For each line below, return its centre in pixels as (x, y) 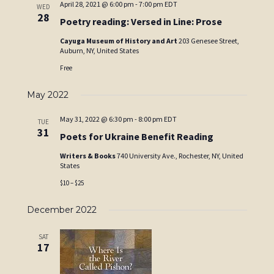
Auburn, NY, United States (100, 50)
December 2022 (62, 210)
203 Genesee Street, (209, 41)
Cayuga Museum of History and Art (120, 41)
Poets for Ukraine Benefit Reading (137, 136)
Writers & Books (89, 156)
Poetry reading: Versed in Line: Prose (141, 21)
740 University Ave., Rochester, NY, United (180, 156)
